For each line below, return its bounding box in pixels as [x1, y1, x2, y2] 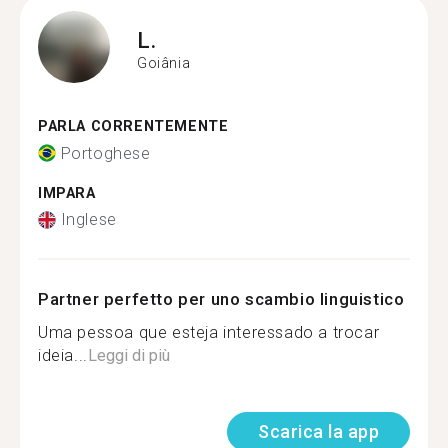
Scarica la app [258, 421, 379, 442]
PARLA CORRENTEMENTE [38, 118, 229, 135]
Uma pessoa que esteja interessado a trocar [38, 323, 380, 342]
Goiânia [137, 54, 191, 71]
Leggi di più [87, 346, 170, 365]
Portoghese [60, 143, 151, 163]
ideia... [38, 346, 88, 365]
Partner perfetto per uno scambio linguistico [38, 289, 405, 309]
